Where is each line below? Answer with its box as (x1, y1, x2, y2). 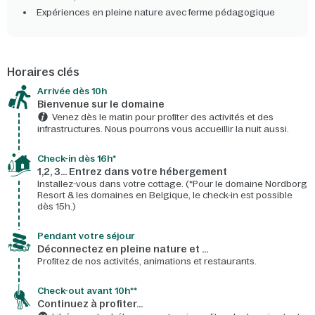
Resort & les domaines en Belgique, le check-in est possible (37, 190, 292, 201)
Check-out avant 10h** (37, 285, 137, 297)
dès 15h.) (37, 201, 76, 212)
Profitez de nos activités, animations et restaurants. (37, 256, 257, 267)
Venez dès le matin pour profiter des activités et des (52, 112, 274, 123)
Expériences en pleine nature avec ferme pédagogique (37, 7, 275, 18)
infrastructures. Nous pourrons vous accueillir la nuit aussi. (37, 124, 289, 135)
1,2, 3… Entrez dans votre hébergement (37, 166, 227, 178)
